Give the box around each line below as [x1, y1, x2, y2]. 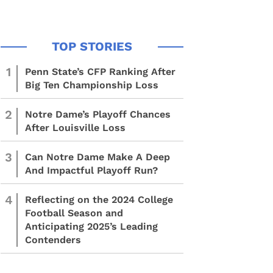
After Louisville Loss [25, 122, 126, 133]
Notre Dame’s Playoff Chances [25, 108, 171, 120]
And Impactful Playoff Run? [25, 165, 158, 176]
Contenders [25, 234, 81, 246]
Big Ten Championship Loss [25, 79, 158, 91]
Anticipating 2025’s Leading [25, 221, 158, 232]
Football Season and [25, 207, 123, 219]
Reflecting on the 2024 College [25, 194, 173, 205]
